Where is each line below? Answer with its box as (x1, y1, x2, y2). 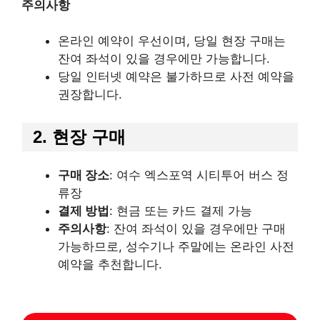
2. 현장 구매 (33, 126, 126, 146)
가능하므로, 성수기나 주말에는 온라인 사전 (58, 239, 294, 254)
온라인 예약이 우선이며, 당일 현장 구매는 (58, 34, 286, 48)
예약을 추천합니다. (58, 256, 162, 271)
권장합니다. (58, 87, 122, 101)
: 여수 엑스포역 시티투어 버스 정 (109, 167, 289, 182)
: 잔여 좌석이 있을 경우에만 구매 (106, 221, 286, 236)
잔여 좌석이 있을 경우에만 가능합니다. (58, 51, 270, 66)
